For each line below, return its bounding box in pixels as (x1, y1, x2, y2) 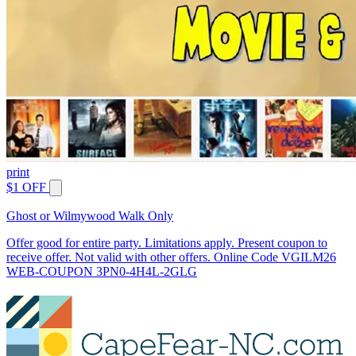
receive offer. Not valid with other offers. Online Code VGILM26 (6, 250, 336, 264)
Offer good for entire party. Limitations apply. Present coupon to (6, 235, 327, 250)
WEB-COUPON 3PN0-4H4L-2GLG (6, 264, 197, 278)
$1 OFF (6, 180, 46, 194)
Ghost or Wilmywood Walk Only (6, 208, 173, 222)
